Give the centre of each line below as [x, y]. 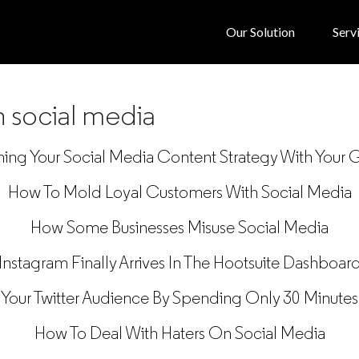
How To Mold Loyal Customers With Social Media [179, 192]
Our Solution [260, 32]
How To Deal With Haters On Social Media [179, 333]
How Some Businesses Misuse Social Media [179, 227]
